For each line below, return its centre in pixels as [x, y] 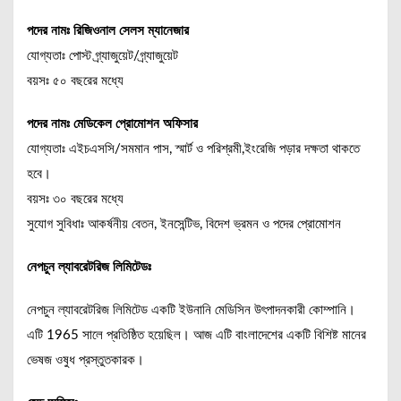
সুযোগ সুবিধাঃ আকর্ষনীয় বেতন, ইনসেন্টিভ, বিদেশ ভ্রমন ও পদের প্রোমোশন [184, 224]
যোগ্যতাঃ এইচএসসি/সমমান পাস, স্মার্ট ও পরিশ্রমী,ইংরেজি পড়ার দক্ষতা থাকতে [193, 149]
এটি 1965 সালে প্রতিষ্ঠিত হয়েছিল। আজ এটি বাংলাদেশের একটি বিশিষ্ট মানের [196, 335]
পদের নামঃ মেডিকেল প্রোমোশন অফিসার [114, 124]
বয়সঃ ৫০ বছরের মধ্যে [75, 81]
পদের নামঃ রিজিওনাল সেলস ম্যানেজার [108, 30]
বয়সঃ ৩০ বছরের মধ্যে [75, 199]
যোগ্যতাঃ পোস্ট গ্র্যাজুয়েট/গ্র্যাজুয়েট [102, 55]
